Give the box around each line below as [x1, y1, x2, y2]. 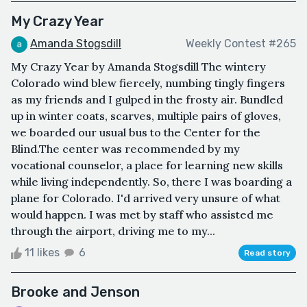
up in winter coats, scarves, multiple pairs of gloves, [11, 108, 281, 123]
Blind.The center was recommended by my [11, 141, 240, 156]
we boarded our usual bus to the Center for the [11, 125, 260, 139]
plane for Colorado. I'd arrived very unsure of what [11, 191, 280, 205]
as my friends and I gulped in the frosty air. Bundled [11, 92, 283, 106]
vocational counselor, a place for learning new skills [11, 158, 283, 172]
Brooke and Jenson [11, 283, 140, 300]
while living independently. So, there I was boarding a [11, 174, 292, 188]
